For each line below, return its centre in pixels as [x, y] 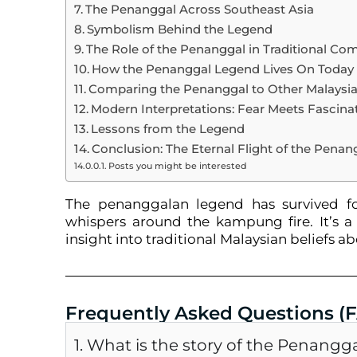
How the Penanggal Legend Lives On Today [223, 69]
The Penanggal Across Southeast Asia [200, 9]
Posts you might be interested [178, 166]
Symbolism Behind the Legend [180, 29]
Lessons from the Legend [168, 129]
